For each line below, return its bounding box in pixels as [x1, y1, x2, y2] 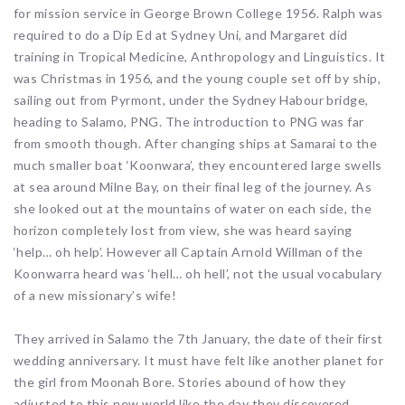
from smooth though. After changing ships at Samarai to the [14, 136, 378, 152]
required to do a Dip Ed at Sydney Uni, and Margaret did [14, 27, 348, 43]
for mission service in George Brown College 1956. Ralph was [14, 5, 383, 22]
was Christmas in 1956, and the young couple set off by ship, [14, 71, 381, 87]
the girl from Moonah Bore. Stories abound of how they [14, 374, 346, 391]
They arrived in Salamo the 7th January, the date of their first [14, 331, 383, 347]
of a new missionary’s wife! [14, 287, 177, 304]
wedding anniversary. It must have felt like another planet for [14, 353, 384, 369]
